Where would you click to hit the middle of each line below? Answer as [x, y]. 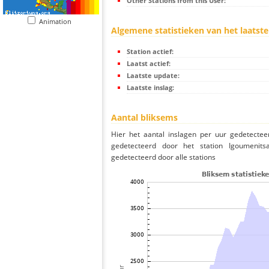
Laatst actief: [149, 64]
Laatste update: [153, 76]
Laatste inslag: [150, 88]
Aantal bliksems [144, 118]
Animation [58, 21]
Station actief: [150, 52]
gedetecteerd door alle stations [163, 157]
